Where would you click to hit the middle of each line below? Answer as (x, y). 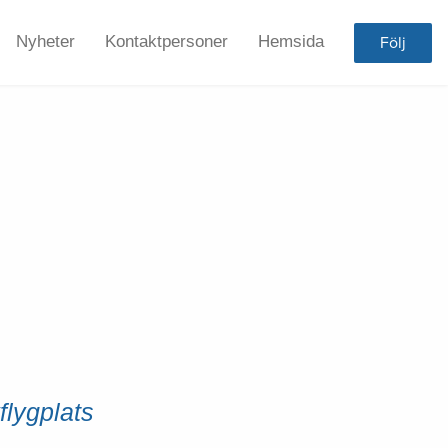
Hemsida (291, 41)
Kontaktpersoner (166, 41)
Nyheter (45, 41)
